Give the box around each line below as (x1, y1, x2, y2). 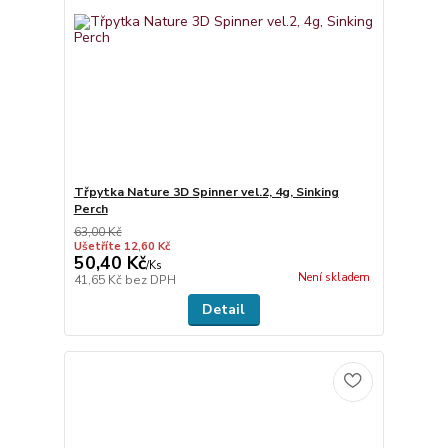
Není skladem (297, 270, 370, 286)
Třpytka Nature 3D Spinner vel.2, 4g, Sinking (73, 184, 339, 201)
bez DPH (124, 272, 176, 289)
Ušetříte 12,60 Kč (73, 239, 170, 255)
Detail (202, 300, 246, 320)
